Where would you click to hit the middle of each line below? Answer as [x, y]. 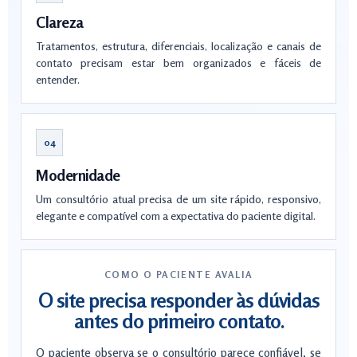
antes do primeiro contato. [178, 321]
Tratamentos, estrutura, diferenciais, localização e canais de [178, 46]
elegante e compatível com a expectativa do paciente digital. [176, 216]
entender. [58, 79]
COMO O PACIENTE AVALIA [178, 275]
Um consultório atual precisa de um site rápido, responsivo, [178, 199]
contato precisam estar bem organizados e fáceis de [178, 63]
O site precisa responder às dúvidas [178, 300]
